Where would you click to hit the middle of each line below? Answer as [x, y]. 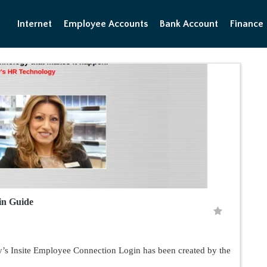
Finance [247, 24]
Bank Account [189, 24]
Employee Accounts [106, 24]
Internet [35, 24]
